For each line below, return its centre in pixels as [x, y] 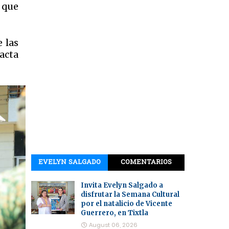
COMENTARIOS [146, 162]
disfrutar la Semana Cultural [130, 194]
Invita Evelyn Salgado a [122, 185]
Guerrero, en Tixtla [114, 213]
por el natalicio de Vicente [127, 203]
